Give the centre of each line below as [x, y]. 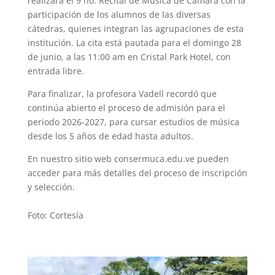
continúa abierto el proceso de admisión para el [126, 108]
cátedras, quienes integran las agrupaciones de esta [135, 29]
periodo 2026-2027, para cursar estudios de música [133, 122]
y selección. [51, 187]
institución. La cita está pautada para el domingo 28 [134, 43]
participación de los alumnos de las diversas [119, 15]
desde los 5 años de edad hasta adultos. [111, 136]
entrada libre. [56, 71]
